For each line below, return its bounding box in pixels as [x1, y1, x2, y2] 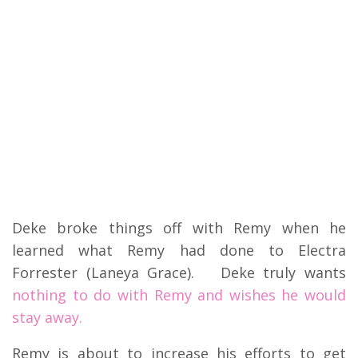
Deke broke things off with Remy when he [12, 217, 346, 237]
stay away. [12, 307, 82, 327]
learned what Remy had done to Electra [12, 240, 346, 260]
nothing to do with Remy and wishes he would [12, 284, 346, 304]
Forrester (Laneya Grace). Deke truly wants [12, 262, 346, 282]
